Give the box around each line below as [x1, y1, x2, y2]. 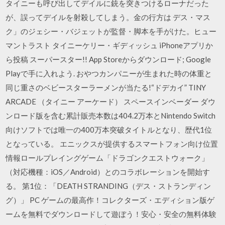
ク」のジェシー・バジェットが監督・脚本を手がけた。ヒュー [6, 27, 217, 36]
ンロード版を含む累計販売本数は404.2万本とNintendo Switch [6, 111, 216, 120]
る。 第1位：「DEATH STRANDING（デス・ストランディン [6, 181, 211, 190]
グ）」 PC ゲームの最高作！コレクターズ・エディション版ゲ [6, 195, 215, 204]
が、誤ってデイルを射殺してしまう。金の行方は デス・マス [6, 13, 211, 22]
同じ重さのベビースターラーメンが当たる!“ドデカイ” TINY [6, 83, 206, 92]
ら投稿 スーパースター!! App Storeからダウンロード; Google [6, 55, 211, 64]
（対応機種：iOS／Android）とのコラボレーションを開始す [6, 167, 210, 176]
